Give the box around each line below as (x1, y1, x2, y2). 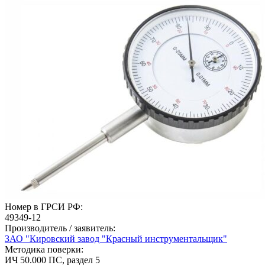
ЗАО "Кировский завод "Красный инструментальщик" (5, 233, 227, 244)
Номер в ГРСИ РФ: (5, 201, 83, 212)
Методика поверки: (5, 244, 83, 254)
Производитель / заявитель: (5, 222, 115, 233)
